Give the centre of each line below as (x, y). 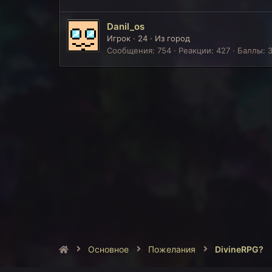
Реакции (195, 50)
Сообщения (130, 50)
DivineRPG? (239, 250)
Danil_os (126, 26)
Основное (108, 250)
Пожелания (172, 250)
